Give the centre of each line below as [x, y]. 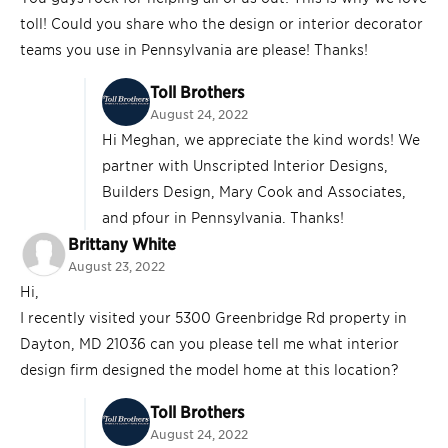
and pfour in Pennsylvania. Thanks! [223, 217]
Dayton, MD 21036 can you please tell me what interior [209, 343]
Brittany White [122, 243]
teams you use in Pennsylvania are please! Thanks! [194, 49]
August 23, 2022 [116, 266]
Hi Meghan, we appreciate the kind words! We [261, 139]
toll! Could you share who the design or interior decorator [221, 23]
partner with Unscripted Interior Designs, [245, 165]
